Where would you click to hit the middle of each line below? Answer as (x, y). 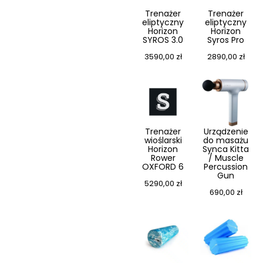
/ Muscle (226, 158)
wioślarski (163, 141)
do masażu (226, 141)
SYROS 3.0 (163, 40)
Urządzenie (226, 132)
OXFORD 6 (163, 167)
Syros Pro (226, 40)
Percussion (226, 167)
